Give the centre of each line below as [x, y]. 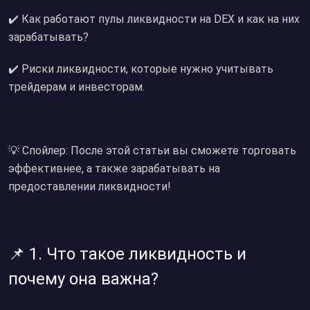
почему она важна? [83, 279]
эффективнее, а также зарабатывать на [114, 168]
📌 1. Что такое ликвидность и [127, 254]
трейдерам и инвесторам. [76, 87]
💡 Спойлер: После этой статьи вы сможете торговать [152, 151]
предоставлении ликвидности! [90, 186]
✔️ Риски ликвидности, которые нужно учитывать [141, 69]
